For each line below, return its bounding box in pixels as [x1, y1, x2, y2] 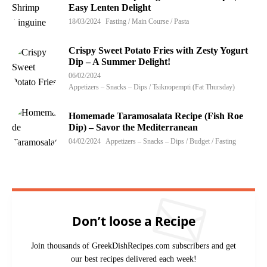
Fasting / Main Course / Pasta [105, 17, 189, 26]
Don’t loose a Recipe [72, 212, 195, 229]
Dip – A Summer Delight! [69, 56, 170, 67]
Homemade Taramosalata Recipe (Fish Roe [69, 110, 243, 121]
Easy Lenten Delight [69, 2, 151, 13]
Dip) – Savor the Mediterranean [69, 122, 198, 132]
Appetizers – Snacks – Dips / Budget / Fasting [105, 136, 236, 145]
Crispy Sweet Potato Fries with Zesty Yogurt [69, 45, 248, 55]
